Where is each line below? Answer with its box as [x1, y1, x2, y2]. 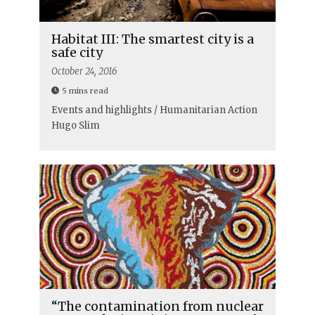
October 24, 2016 [51, 65, 117, 77]
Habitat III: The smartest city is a [51, 30, 254, 47]
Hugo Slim [51, 119, 100, 131]
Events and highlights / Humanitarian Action [51, 103, 257, 116]
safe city [51, 44, 103, 60]
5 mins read [61, 85, 108, 96]
